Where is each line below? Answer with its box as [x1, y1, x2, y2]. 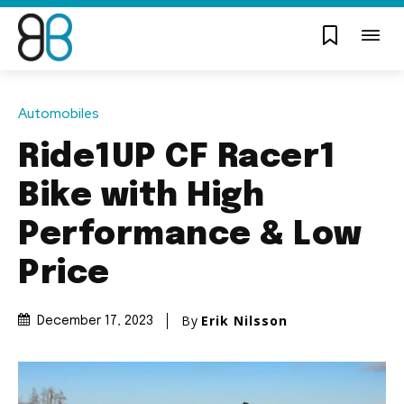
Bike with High [18, 179, 264, 213]
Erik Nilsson [201, 311, 288, 329]
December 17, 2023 [37, 315, 153, 328]
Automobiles [18, 104, 99, 123]
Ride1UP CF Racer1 [18, 141, 336, 174]
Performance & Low [18, 218, 363, 252]
